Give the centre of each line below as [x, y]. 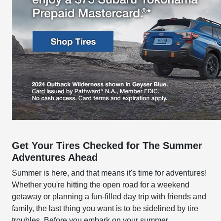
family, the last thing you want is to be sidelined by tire [105, 208]
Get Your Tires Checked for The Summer [107, 146]
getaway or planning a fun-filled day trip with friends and [109, 197]
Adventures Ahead [55, 157]
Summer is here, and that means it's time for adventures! [110, 173]
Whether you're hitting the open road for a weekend [101, 185]
